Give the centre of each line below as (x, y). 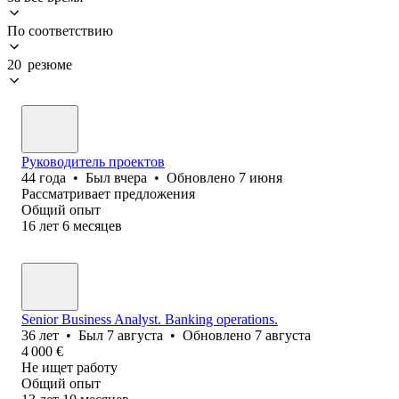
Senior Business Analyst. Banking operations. (150, 319)
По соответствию (60, 30)
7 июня (261, 177)
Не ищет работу (69, 367)
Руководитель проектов (93, 161)
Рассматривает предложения (108, 193)
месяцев (98, 225)
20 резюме (40, 64)
